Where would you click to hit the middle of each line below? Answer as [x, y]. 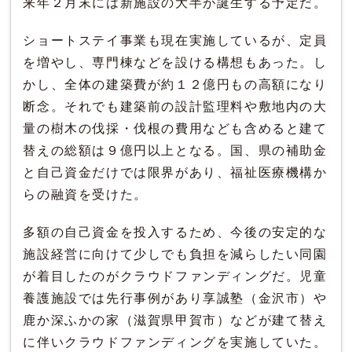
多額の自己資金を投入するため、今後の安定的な [175, 232]
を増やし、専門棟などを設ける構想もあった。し [175, 62]
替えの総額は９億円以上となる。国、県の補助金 [175, 150]
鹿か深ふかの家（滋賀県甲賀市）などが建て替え [175, 320]
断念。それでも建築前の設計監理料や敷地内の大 [175, 106]
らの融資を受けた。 [85, 194]
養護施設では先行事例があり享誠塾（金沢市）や [175, 298]
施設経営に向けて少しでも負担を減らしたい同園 [175, 254]
